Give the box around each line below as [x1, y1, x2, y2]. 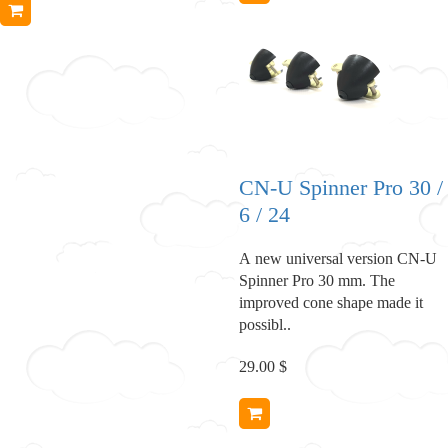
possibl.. [239, 315, 291, 333]
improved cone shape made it [239, 293, 423, 311]
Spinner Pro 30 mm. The [239, 271, 395, 289]
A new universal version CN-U [239, 249, 437, 267]
